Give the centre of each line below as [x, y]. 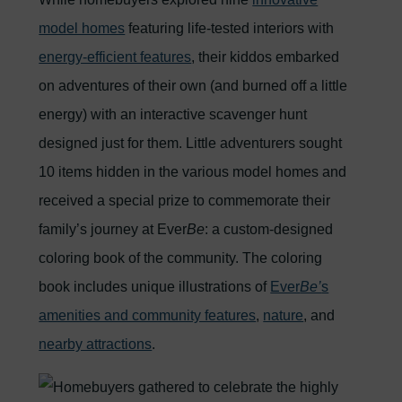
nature [284, 315]
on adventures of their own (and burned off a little [193, 86]
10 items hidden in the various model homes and [193, 172]
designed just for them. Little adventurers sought [191, 143]
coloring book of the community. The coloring [181, 258]
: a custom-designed [269, 229]
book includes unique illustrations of [155, 287]
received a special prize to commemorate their [185, 201]
